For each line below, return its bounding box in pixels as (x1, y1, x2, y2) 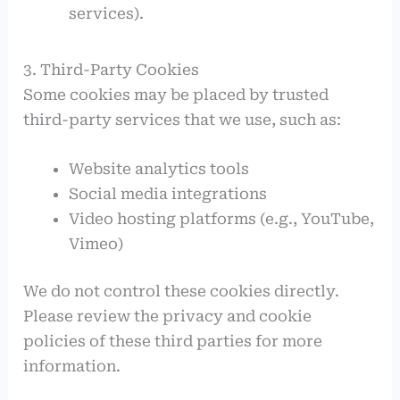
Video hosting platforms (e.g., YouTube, (69, 209, 375, 228)
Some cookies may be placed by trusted (23, 85, 329, 104)
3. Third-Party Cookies (23, 60, 200, 79)
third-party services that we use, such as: (23, 110, 342, 129)
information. (23, 357, 121, 376)
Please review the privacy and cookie (23, 307, 312, 326)
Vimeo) (69, 234, 124, 253)
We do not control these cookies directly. (23, 282, 340, 301)
